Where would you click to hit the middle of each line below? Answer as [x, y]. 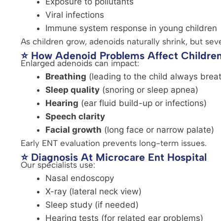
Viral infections [75, 15]
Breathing [66, 76]
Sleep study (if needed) [92, 204]
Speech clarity [75, 116]
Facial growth [74, 129]
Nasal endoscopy [80, 178]
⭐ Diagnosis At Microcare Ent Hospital [114, 157]
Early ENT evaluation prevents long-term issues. [114, 143]
